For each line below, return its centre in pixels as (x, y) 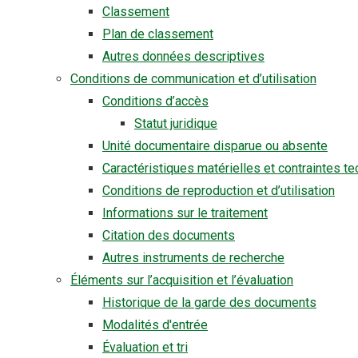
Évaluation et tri (145, 347)
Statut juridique (176, 123)
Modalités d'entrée (155, 325)
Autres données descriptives (183, 56)
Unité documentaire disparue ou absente (215, 146)
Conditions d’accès (155, 101)
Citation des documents (169, 235)
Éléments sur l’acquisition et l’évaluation (182, 280)
